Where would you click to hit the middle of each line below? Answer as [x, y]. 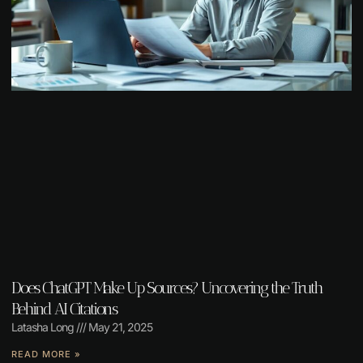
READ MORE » [46, 354]
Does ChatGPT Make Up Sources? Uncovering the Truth [167, 287]
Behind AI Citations [64, 308]
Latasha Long [44, 327]
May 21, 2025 [119, 327]
